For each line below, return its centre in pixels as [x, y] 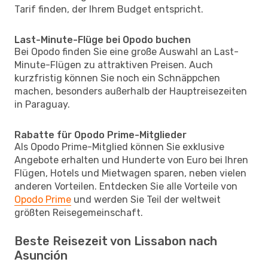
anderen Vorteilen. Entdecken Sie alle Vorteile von [126, 186]
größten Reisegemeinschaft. [79, 212]
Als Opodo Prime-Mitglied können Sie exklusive [119, 147]
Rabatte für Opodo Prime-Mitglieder [100, 135]
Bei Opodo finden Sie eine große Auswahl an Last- [127, 51]
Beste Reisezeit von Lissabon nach [116, 241]
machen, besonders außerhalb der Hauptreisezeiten [131, 91]
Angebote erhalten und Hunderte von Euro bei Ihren [131, 160]
